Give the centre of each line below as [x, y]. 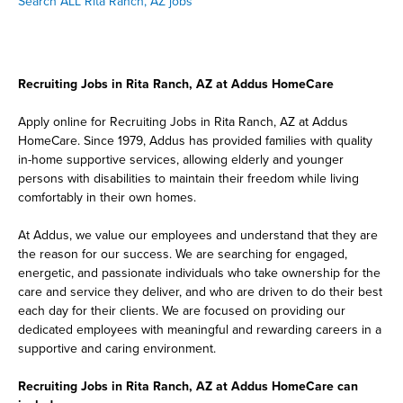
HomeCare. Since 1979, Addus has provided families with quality [195, 141]
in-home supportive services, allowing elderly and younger [181, 160]
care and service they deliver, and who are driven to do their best [200, 292]
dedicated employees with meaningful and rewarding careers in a [200, 330]
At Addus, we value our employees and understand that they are [198, 235]
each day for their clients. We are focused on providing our [182, 311]
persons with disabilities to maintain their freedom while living [188, 179]
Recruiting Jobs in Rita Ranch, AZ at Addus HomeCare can [188, 386]
